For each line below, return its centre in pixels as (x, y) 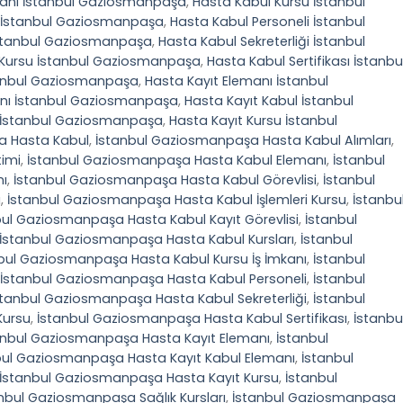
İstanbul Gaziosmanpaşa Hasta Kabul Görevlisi (165, 179)
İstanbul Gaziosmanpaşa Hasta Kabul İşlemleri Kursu (177, 199)
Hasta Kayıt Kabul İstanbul (269, 100)
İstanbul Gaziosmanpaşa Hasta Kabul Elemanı (177, 160)
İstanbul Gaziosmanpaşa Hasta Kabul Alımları (243, 140)
